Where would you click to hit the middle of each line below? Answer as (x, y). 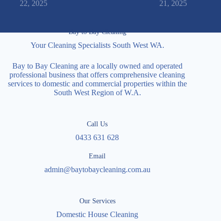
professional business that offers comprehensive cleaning (97, 75)
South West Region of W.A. (97, 93)
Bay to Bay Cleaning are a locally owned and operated (97, 66)
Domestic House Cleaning (97, 215)
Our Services (97, 201)
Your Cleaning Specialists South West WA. (97, 45)
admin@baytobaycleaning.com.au (97, 170)
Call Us (97, 124)
